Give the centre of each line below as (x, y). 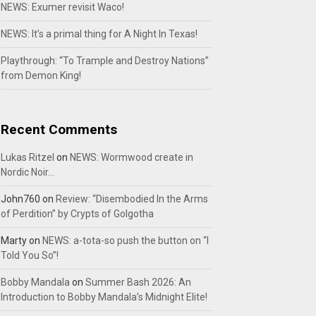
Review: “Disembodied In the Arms (132, 199)
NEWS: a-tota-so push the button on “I (126, 241)
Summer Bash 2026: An (138, 282)
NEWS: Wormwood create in (132, 157)
